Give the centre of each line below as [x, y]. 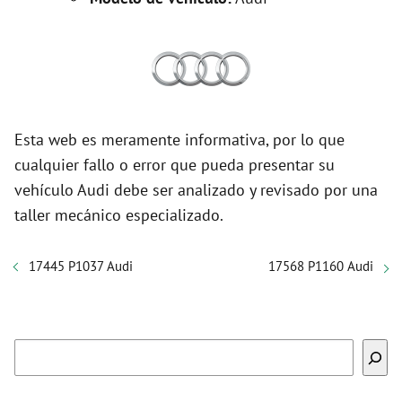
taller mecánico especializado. [119, 215]
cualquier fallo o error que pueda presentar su [175, 165]
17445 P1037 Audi [81, 266]
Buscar [220, 347]
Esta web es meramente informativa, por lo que [179, 140]
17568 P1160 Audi [321, 266]
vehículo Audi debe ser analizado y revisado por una [196, 190]
